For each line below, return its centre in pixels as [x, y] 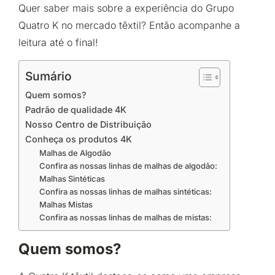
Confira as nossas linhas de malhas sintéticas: [125, 191]
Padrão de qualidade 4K [76, 109]
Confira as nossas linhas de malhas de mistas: [125, 217]
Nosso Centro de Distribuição [88, 124]
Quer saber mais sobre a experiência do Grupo [126, 8]
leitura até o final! [58, 43]
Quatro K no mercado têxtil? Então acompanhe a [129, 25]
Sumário [48, 76]
